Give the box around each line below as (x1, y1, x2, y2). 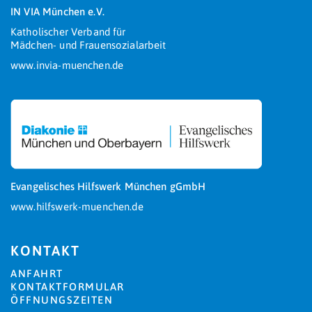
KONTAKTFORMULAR (10, 281, 125, 292)
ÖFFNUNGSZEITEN (10, 294, 113, 306)
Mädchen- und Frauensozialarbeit (10, 39, 166, 51)
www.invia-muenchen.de (10, 59, 124, 71)
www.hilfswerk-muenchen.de (10, 201, 143, 212)
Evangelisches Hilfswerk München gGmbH (10, 180, 206, 192)
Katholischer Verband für (10, 26, 126, 38)
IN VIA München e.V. (10, 6, 104, 17)
